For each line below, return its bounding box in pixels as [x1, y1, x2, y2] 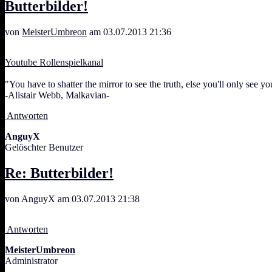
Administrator [5, 255, 58, 266]
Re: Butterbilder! [5, 165, 114, 181]
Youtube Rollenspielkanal [5, 56, 103, 67]
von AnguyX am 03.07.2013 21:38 [5, 193, 140, 204]
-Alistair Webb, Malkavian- [5, 89, 109, 100]
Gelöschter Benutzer [5, 141, 83, 152]
